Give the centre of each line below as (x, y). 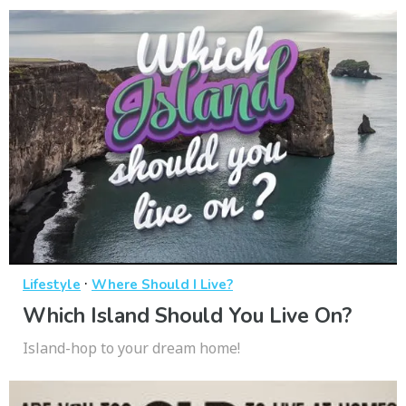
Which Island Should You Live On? (187, 315)
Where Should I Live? (162, 284)
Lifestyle (52, 284)
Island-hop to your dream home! (131, 348)
